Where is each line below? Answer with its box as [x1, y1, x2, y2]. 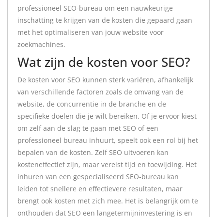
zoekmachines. [17, 40, 65, 49]
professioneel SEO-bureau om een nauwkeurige [17, 3, 173, 13]
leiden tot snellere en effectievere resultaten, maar [17, 184, 183, 193]
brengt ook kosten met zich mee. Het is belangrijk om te [17, 196, 198, 205]
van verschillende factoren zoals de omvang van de [17, 87, 184, 96]
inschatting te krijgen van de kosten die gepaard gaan [17, 15, 192, 25]
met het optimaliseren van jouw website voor [17, 28, 164, 37]
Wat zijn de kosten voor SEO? [17, 53, 190, 71]
